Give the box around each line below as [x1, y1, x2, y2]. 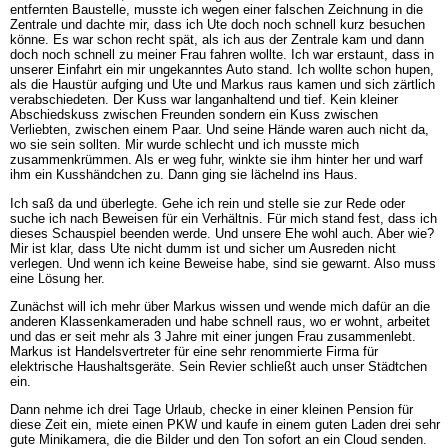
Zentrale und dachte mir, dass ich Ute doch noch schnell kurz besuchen [9, 17, 425, 33]
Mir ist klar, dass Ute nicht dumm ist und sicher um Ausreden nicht [9, 240, 396, 256]
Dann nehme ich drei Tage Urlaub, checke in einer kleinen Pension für [9, 402, 413, 418]
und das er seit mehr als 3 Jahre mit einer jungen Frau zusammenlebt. [9, 329, 416, 345]
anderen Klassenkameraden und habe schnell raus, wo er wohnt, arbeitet [9, 314, 430, 330]
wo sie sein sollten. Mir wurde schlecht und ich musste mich [9, 137, 359, 153]
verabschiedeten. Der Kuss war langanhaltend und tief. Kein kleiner [9, 92, 398, 108]
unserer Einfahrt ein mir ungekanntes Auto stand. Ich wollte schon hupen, [9, 62, 434, 78]
